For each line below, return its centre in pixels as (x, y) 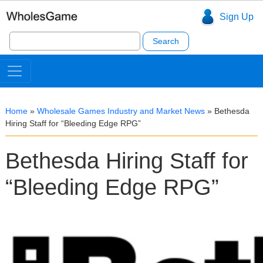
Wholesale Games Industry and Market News (121, 111)
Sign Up (236, 17)
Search (23, 35)
